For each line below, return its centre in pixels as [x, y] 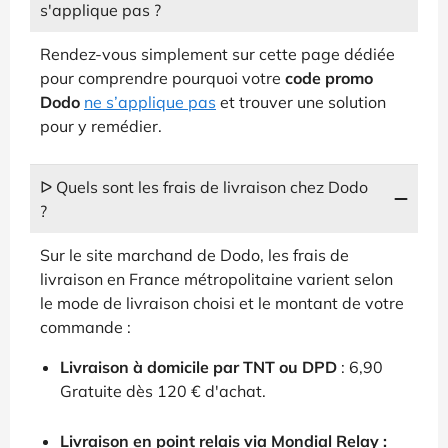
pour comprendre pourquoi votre [162, 77]
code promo [329, 77]
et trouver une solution [301, 101]
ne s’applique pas [150, 101]
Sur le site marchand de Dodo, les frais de [194, 254]
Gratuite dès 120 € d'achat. [163, 390]
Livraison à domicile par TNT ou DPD [198, 366]
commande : [85, 326]
